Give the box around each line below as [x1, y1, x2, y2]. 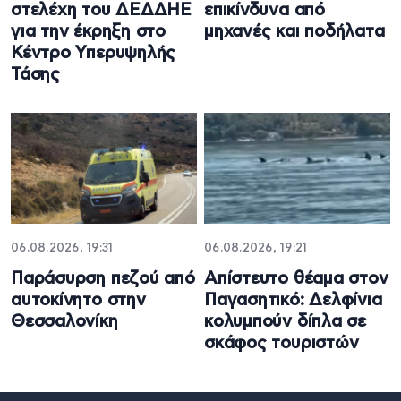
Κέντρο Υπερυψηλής [11, 45, 176, 63]
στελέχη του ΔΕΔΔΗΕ [11, 2, 192, 20]
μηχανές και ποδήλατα [204, 23, 385, 41]
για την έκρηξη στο [11, 23, 166, 41]
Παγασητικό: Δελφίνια [204, 291, 382, 309]
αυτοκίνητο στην [11, 291, 146, 309]
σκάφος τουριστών [204, 334, 359, 352]
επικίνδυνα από [204, 2, 325, 20]
